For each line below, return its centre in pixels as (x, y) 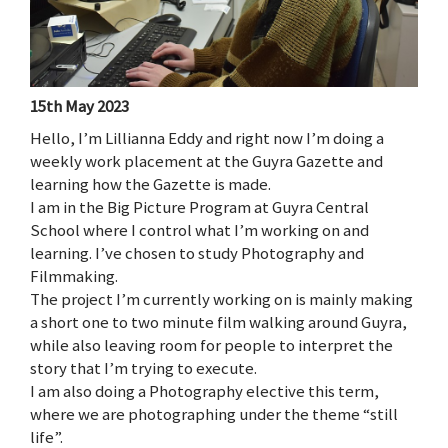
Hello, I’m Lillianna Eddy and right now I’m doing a (207, 137)
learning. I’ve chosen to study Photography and (197, 252)
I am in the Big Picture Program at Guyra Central (199, 206)
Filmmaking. (74, 275)
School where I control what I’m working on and (199, 229)
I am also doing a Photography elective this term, (204, 390)
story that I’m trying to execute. (143, 367)
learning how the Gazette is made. (150, 183)
